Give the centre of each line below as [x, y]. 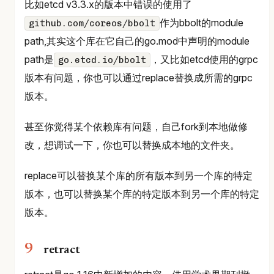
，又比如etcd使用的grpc [204, 59]
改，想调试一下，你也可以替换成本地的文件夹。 [132, 145]
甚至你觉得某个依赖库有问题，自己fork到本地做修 [136, 126]
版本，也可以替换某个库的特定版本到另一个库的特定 [142, 194]
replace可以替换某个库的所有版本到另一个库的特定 [139, 175]
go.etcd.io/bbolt [102, 60]
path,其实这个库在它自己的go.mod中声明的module [137, 41]
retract [62, 250]
